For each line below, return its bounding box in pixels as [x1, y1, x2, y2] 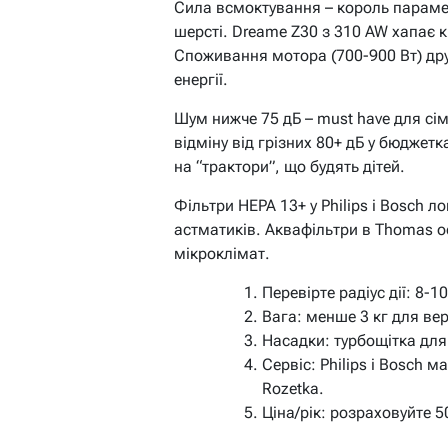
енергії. [174, 70, 228, 90]
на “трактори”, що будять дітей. [174, 157, 405, 177]
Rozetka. [262, 379, 324, 399]
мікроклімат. [174, 244, 270, 264]
